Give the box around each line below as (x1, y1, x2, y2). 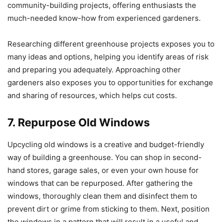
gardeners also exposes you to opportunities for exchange (7, 77, 213, 87)
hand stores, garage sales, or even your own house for (7, 165, 199, 175)
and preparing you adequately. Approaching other (7, 64, 181, 74)
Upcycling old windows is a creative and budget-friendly (7, 139, 204, 149)
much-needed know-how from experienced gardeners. (7, 13, 201, 23)
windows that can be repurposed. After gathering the (7, 178, 193, 188)
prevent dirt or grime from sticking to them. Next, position (7, 204, 210, 214)
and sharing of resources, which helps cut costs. (7, 90, 177, 100)
